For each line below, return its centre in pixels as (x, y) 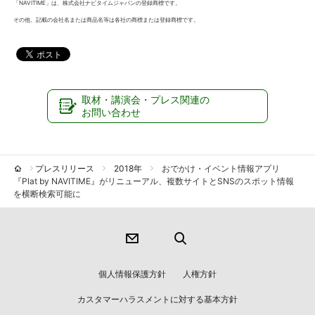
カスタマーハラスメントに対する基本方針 (157, 299)
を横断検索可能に (47, 193)
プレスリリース (65, 168)
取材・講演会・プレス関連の (146, 99)
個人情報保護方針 (132, 274)
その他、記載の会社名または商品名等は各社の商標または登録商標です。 (107, 19)
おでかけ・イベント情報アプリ (221, 168)
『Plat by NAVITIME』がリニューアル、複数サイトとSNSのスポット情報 (154, 181)
